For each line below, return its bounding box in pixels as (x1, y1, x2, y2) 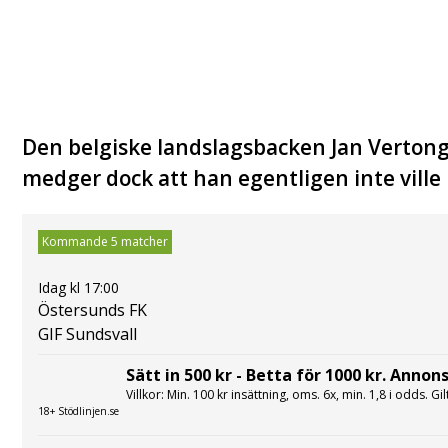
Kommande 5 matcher (42, 232, 168, 250)
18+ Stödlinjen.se (38, 403, 119, 418)
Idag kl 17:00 (38, 277, 119, 297)
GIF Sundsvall (38, 322, 137, 345)
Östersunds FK (38, 298, 147, 321)
